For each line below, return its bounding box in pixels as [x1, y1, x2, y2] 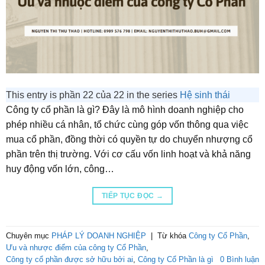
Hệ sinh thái [179, 89, 230, 100]
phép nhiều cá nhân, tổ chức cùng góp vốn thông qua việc [5, 119, 248, 130]
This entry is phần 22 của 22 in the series [5, 89, 180, 100]
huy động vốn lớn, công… [5, 163, 114, 174]
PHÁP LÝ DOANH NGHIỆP [51, 231, 146, 240]
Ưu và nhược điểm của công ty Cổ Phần [5, 243, 146, 252]
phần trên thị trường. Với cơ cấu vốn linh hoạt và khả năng [5, 148, 251, 159]
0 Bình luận [220, 254, 260, 264]
